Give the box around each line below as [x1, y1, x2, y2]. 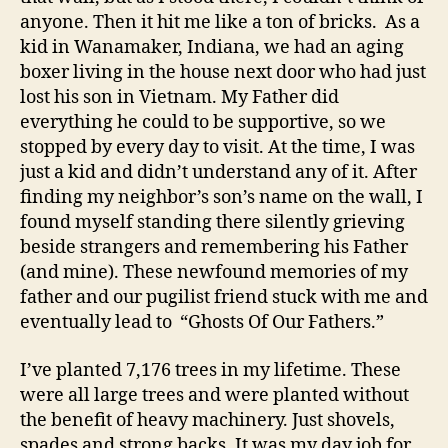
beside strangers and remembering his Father [20, 236, 408, 260]
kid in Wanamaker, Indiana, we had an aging [20, 36, 404, 60]
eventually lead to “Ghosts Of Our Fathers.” [20, 311, 384, 335]
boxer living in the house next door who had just [20, 61, 426, 85]
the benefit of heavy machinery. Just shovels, [20, 408, 395, 432]
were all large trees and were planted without [20, 383, 409, 407]
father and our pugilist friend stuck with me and [20, 286, 428, 310]
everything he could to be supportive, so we [20, 111, 386, 135]
